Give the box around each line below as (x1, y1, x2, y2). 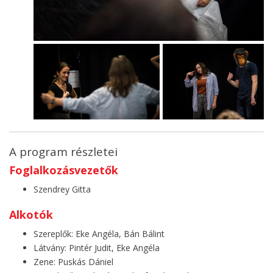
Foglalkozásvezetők (9, 162, 118, 177)
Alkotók (9, 207, 53, 222)
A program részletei (9, 143, 118, 160)
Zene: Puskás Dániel (34, 255, 113, 268)
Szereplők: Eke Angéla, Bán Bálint (34, 227, 165, 239)
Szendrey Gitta (34, 183, 91, 195)
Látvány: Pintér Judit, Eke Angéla (34, 241, 160, 253)
